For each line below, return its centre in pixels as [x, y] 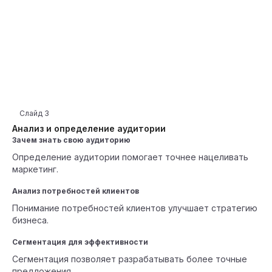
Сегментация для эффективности [80, 242]
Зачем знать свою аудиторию [71, 140]
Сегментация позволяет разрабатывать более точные [130, 259]
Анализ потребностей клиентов [76, 191]
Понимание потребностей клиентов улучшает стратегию [135, 208]
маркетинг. [35, 169]
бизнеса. [30, 220]
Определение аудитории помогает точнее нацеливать [130, 157]
